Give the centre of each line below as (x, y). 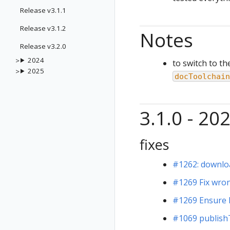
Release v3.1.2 (43, 28)
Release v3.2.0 (43, 46)
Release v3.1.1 (43, 10)
